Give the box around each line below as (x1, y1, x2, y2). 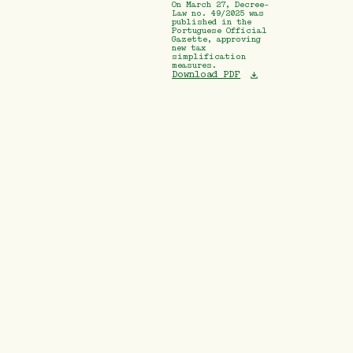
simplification (172, 53, 247, 61)
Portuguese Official (172, 27, 268, 35)
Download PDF (172, 70, 241, 79)
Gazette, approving (172, 35, 262, 43)
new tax (172, 44, 206, 52)
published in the (172, 18, 252, 26)
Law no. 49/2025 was (172, 9, 265, 17)
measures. (172, 61, 217, 69)
